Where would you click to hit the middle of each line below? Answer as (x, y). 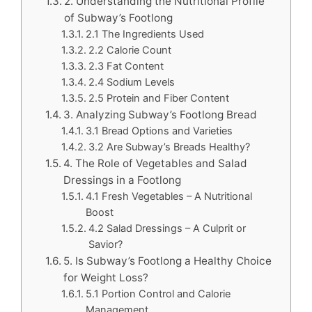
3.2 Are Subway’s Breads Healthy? (170, 147)
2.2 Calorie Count (130, 50)
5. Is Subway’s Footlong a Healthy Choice (168, 261)
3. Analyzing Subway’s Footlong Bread (161, 115)
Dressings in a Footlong (123, 180)
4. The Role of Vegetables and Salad (156, 163)
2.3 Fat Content (126, 66)
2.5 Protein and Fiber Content (159, 98)
